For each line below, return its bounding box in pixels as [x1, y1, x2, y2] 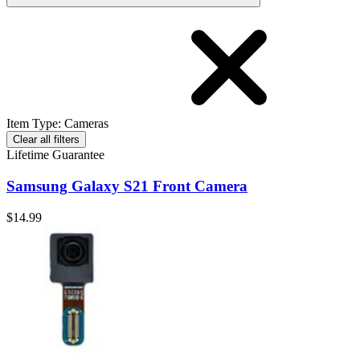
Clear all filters [13, 133, 80, 146]
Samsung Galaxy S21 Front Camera [6, 177, 247, 194]
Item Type [6, 117, 58, 131]
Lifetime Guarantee [6, 148, 104, 162]
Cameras [64, 117, 108, 131]
